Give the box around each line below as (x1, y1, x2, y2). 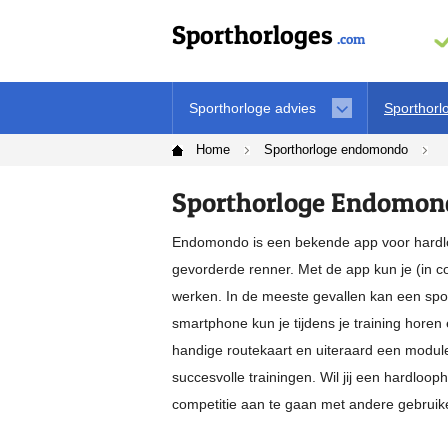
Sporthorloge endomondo (264, 142, 408, 157)
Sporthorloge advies (189, 100, 316, 116)
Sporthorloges (172, 19, 333, 50)
